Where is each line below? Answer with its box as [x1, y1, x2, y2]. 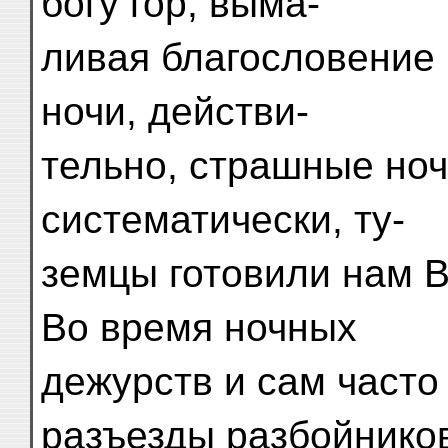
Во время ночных [41, 306, 357, 349]
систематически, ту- [41, 198, 405, 241]
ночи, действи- [41, 90, 309, 133]
